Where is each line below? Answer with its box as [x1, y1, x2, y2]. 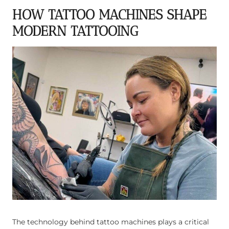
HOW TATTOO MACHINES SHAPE [12, 7, 207, 24]
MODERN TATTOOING [12, 23, 139, 40]
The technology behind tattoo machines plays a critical [12, 217, 209, 226]
